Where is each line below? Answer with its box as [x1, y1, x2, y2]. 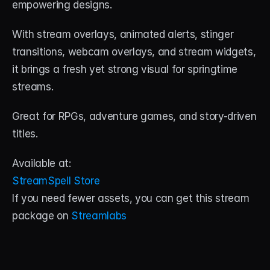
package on [12, 210, 72, 222]
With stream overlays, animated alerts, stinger [12, 28, 234, 41]
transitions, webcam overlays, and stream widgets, [12, 46, 256, 58]
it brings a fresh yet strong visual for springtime [12, 63, 238, 76]
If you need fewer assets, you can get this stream [12, 192, 250, 205]
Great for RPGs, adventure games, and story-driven [12, 110, 257, 123]
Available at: [12, 157, 71, 170]
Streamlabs [71, 210, 127, 222]
